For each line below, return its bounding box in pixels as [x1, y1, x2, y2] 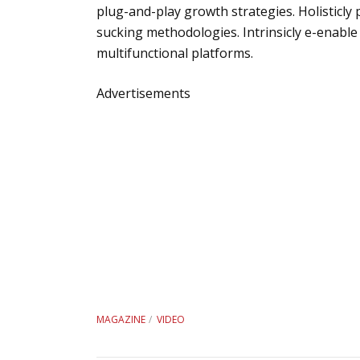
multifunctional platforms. [96, 44, 253, 62]
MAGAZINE [96, 313, 145, 326]
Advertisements [96, 84, 190, 102]
